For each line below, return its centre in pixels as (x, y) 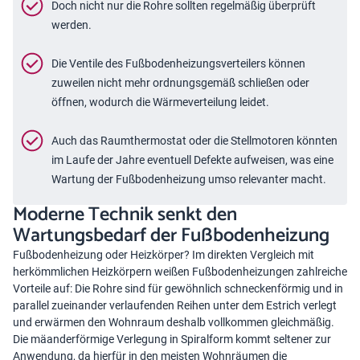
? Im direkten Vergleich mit (249, 255)
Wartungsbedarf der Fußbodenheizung (171, 236)
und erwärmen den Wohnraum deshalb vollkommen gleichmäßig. (174, 322)
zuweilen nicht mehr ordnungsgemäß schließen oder (180, 83)
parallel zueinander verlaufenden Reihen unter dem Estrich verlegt (175, 305)
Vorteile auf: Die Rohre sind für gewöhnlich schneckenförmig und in (178, 288)
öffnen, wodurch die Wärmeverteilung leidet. (160, 102)
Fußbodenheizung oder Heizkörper (98, 255)
